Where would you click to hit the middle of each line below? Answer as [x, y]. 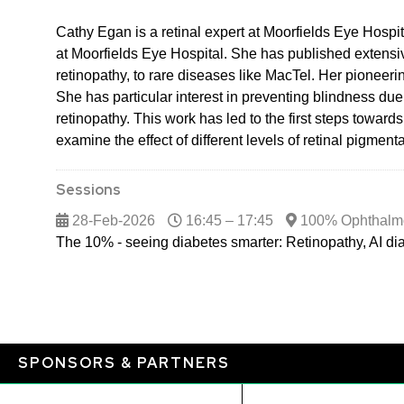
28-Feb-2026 [112, 220]
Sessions [88, 190]
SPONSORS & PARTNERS [124, 363]
